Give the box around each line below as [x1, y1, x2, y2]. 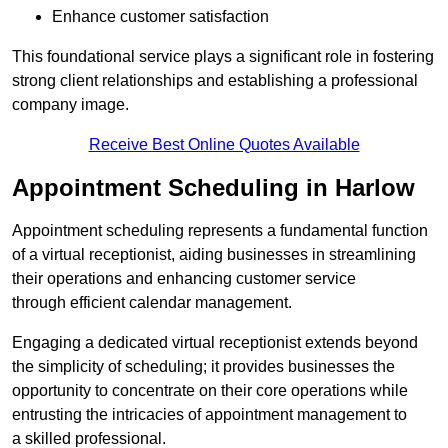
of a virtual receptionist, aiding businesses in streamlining [12, 246, 416, 264]
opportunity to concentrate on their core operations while [12, 382, 408, 400]
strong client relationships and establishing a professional [12, 72, 418, 90]
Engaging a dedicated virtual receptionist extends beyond [12, 334, 418, 352]
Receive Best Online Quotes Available [88, 136, 360, 154]
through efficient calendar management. [12, 294, 292, 312]
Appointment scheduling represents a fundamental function [12, 222, 428, 240]
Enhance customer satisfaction [52, 8, 269, 26]
